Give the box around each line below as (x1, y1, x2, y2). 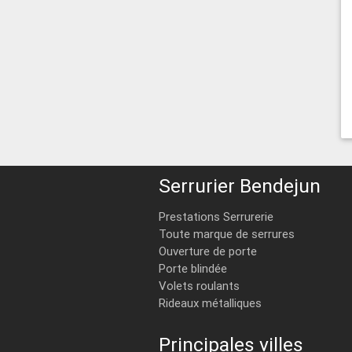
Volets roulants (158, 277, 240, 293)
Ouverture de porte (158, 243, 257, 258)
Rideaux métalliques (158, 295, 262, 310)
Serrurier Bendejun (158, 173, 321, 198)
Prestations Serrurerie (158, 208, 273, 224)
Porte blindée (158, 260, 227, 276)
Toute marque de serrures (158, 225, 295, 241)
